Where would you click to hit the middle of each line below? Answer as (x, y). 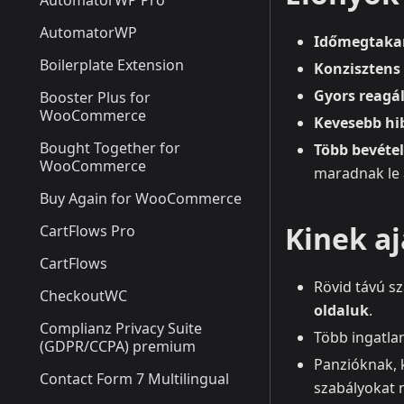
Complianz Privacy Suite (121, 328)
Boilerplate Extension (112, 65)
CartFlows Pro (87, 231)
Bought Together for (110, 148)
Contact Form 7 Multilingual (134, 379)
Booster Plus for (95, 97)
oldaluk (341, 311)
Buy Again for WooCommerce (141, 198)
